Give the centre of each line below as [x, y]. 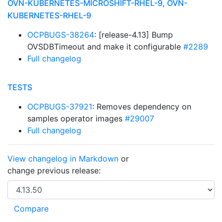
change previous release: [55, 170]
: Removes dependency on [142, 107]
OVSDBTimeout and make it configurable [105, 47]
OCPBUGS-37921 [60, 107]
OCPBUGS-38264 [61, 35]
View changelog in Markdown [63, 159]
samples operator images [76, 118]
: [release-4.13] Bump [134, 35]
